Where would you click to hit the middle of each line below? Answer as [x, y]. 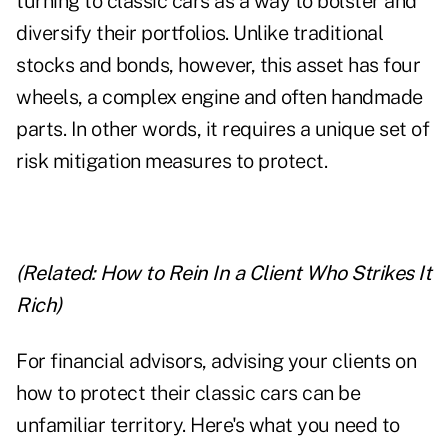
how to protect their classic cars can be [188, 393]
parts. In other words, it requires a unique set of [222, 129]
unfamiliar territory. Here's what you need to [208, 425]
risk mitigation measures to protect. [171, 161]
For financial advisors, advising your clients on [216, 361]
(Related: [58, 273]
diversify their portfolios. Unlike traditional [199, 33]
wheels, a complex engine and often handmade [219, 97]
